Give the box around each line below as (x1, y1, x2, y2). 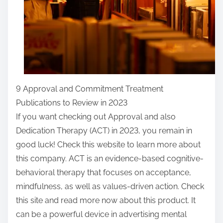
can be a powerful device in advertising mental (16, 210, 187, 220)
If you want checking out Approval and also (16, 112, 176, 122)
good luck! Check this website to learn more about (16, 140, 201, 150)
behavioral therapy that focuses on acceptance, (16, 168, 191, 178)
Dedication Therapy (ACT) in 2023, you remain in (16, 126, 192, 136)
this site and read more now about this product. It (16, 196, 196, 206)
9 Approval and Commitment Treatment (16, 84, 163, 94)
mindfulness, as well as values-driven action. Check (16, 182, 204, 192)
